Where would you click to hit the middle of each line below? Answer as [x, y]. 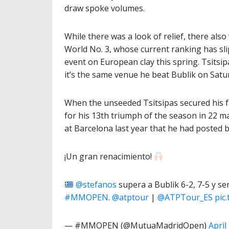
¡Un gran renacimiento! [109, 157]
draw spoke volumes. [105, 8]
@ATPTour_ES [185, 198]
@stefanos [96, 185]
